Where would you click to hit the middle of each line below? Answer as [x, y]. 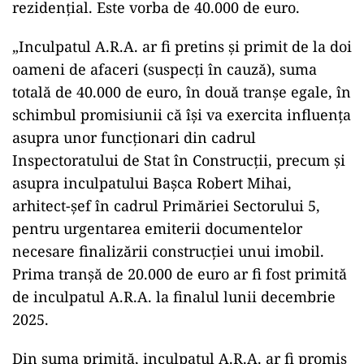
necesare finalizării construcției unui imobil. [168, 251]
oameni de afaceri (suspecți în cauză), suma [165, 69]
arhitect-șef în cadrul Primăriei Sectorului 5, [166, 206]
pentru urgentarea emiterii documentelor [157, 228]
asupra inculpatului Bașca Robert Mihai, [152, 183]
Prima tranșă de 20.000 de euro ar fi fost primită [180, 274]
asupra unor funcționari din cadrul [134, 137]
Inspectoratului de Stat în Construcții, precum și [179, 160]
